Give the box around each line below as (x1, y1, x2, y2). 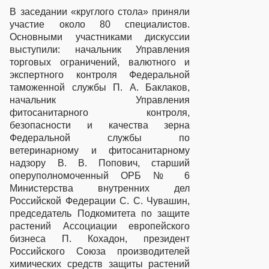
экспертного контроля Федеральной (10, 70, 190, 80)
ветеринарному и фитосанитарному (10, 145, 190, 156)
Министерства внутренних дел (10, 183, 190, 194)
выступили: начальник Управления (10, 44, 190, 55)
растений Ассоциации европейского (10, 221, 190, 232)
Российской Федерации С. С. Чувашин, (10, 196, 190, 207)
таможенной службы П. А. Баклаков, (10, 82, 190, 93)
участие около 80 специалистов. (10, 19, 190, 30)
